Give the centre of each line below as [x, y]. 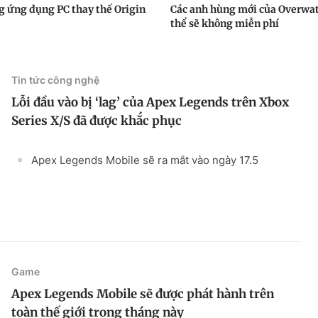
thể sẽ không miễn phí [225, 23]
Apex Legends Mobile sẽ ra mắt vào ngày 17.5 [145, 160]
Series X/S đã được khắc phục [97, 120]
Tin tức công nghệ [55, 79]
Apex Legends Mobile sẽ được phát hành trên [143, 294]
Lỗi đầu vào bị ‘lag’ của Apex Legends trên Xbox [150, 102]
